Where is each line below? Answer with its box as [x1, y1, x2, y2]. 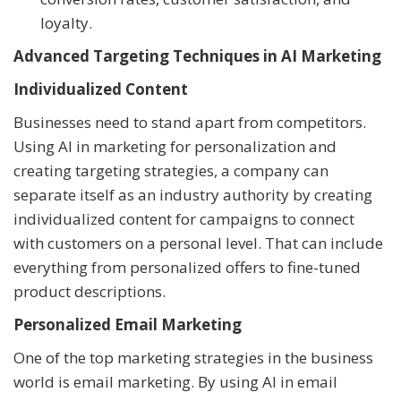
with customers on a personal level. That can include [13, 233, 383, 254]
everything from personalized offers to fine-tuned [13, 257, 361, 278]
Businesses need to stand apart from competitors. [13, 112, 366, 133]
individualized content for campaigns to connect [13, 209, 354, 230]
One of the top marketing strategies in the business [13, 347, 373, 369]
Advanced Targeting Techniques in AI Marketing [13, 46, 381, 67]
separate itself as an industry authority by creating [13, 184, 372, 206]
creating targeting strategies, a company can [13, 160, 328, 182]
